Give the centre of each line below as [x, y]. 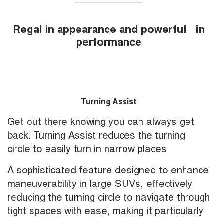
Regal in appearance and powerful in [108, 29]
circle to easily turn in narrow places [87, 148]
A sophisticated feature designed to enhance [108, 170]
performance [108, 41]
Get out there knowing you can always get [101, 121]
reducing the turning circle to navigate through [108, 197]
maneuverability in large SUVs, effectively [100, 183]
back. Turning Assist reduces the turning [96, 135]
